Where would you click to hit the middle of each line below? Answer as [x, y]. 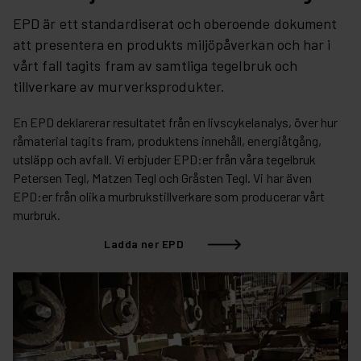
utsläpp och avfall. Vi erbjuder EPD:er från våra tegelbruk [164, 160]
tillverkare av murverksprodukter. [119, 87]
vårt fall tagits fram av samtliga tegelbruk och [156, 66]
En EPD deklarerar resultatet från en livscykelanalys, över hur [175, 122]
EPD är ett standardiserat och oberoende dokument [175, 24]
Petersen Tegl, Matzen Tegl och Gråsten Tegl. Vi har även [162, 178]
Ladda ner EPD [144, 243]
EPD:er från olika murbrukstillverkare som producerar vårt [169, 197]
